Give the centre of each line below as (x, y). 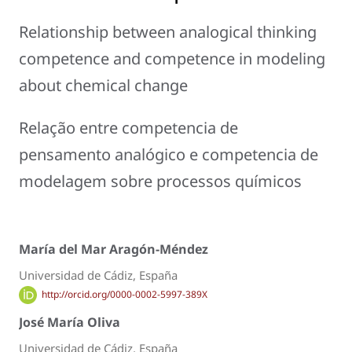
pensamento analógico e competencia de (169, 155)
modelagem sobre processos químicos (160, 181)
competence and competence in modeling (172, 59)
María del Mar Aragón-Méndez (114, 249)
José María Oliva (70, 322)
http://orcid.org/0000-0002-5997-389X (124, 295)
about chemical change (103, 86)
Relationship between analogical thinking (168, 32)
